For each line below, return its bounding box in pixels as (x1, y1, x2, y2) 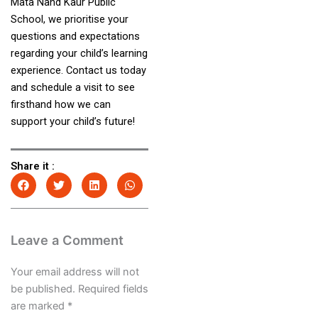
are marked (10, 300, 67, 313)
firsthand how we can (10, 98, 111, 111)
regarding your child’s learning (10, 47, 148, 60)
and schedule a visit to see (10, 81, 135, 94)
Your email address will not (10, 265, 139, 279)
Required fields (77, 283, 148, 296)
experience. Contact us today (10, 64, 146, 77)
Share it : (10, 159, 55, 172)
